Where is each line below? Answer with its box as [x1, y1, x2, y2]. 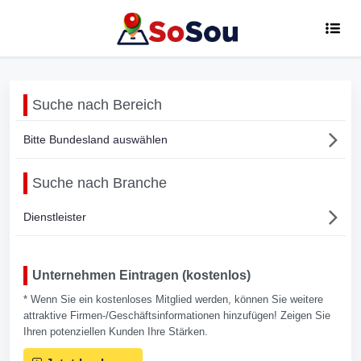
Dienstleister [23, 210, 86, 223]
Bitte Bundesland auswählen [23, 133, 168, 146]
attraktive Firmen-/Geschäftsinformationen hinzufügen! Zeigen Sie [23, 309, 330, 322]
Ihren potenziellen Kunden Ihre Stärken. [23, 326, 208, 338]
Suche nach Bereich [32, 97, 162, 113]
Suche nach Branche [32, 175, 167, 191]
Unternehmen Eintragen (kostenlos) [32, 268, 251, 282]
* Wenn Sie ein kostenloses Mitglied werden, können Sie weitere [23, 293, 323, 305]
